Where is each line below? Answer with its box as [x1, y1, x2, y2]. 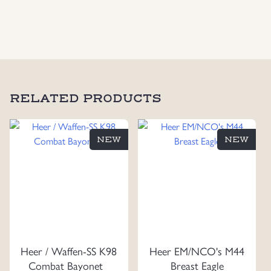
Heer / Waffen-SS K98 [21, 243, 117, 258]
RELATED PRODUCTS [10, 91, 162, 105]
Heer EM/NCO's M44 [149, 243, 244, 258]
